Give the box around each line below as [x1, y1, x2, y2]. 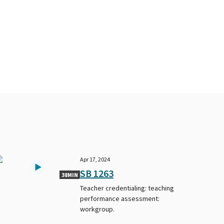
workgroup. [79, 204, 114, 213]
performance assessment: [79, 193, 159, 203]
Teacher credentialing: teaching [79, 183, 174, 192]
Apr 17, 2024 [79, 155, 110, 163]
